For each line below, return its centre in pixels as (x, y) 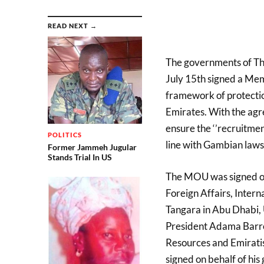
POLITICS (65, 134)
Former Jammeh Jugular (92, 147)
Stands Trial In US (80, 157)
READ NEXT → (72, 26)
